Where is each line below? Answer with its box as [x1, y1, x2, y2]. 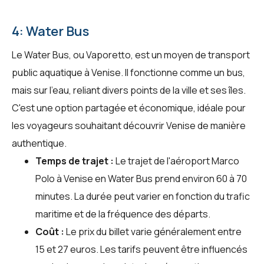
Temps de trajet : [35, 154, 114, 167]
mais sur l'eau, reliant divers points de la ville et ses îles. [12, 83, 246, 97]
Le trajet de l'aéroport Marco [114, 154, 239, 167]
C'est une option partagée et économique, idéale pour [12, 101, 246, 114]
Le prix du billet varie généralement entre [64, 225, 242, 238]
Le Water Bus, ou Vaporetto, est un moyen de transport [12, 48, 250, 61]
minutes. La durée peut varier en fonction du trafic [35, 189, 250, 203]
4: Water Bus [12, 22, 89, 40]
